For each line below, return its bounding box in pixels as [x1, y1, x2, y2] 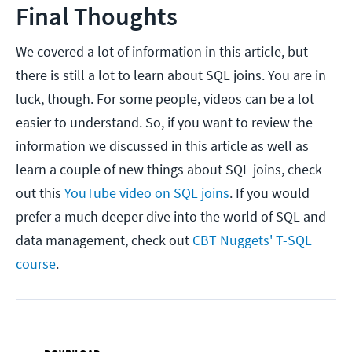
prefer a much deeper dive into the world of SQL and [16, 207, 326, 225]
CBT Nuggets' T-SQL [192, 230, 312, 249]
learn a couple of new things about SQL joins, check [16, 159, 322, 178]
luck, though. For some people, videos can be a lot [16, 89, 314, 108]
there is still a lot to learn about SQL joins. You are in [16, 65, 326, 84]
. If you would [229, 183, 310, 202]
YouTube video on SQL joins [64, 183, 229, 202]
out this [16, 183, 64, 202]
